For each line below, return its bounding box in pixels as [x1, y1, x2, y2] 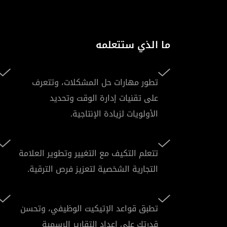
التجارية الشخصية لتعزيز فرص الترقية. [27, 161, 158, 177]
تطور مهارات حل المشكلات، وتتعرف [32, 74, 158, 90]
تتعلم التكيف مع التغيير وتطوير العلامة [19, 145, 158, 161]
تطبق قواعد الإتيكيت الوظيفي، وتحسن [20, 200, 158, 216]
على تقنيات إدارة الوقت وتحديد [50, 90, 158, 106]
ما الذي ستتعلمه [96, 35, 170, 54]
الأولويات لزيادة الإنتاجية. [70, 105, 158, 122]
